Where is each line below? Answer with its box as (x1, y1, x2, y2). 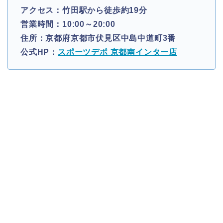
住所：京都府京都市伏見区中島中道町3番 (20, 33, 176, 42)
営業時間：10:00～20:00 (20, 19, 115, 28)
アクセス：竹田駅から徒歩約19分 (20, 5, 147, 14)
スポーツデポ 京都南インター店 (58, 47, 177, 56)
